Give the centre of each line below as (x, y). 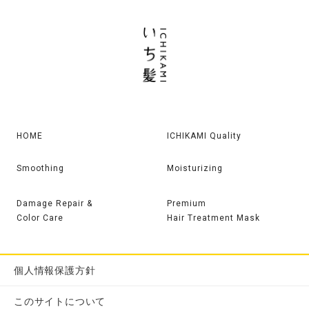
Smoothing (40, 169)
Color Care (40, 218)
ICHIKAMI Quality (204, 136)
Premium (186, 204)
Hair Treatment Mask (213, 218)
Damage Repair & (54, 204)
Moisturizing (195, 169)
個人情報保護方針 (55, 271)
